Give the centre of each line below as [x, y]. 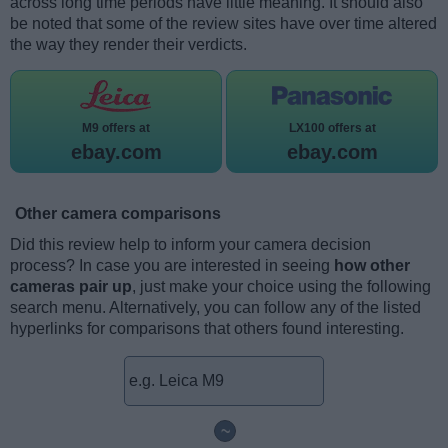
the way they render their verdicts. [128, 45]
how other [372, 266]
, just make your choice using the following [281, 287]
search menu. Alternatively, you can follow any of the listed [215, 308]
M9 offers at [116, 128]
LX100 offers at [332, 128]
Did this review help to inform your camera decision [190, 245]
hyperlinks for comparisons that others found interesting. [207, 329]
